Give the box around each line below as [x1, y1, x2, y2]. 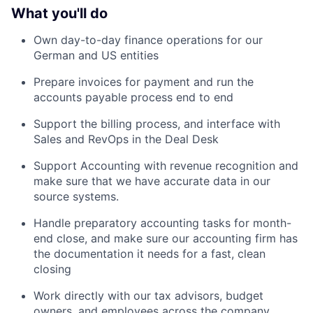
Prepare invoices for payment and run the [34, 74, 254, 89]
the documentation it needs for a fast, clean [34, 246, 265, 261]
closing [34, 261, 71, 276]
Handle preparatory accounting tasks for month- [34, 215, 291, 230]
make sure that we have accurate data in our [34, 173, 270, 188]
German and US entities [34, 48, 159, 62]
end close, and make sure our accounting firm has [34, 231, 298, 245]
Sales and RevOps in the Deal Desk [34, 131, 219, 146]
